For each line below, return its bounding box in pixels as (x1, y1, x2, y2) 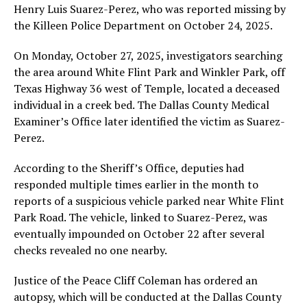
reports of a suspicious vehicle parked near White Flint (14, 193, 284, 208)
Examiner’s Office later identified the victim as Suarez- (14, 114, 285, 129)
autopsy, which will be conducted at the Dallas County (14, 289, 282, 304)
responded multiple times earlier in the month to (14, 177, 258, 192)
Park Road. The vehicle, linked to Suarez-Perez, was (14, 210, 267, 225)
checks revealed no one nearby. (14, 243, 167, 258)
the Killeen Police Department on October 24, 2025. (14, 18, 273, 33)
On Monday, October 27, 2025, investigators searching (14, 48, 282, 63)
